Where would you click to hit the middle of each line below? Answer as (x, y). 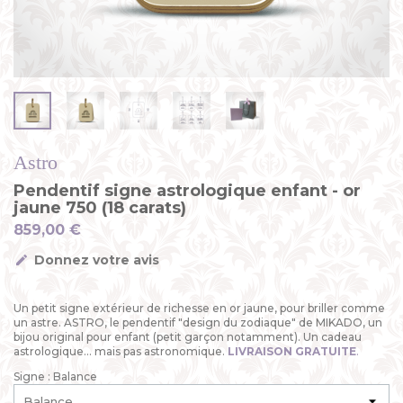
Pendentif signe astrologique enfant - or (187, 191)
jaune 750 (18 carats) (100, 208)
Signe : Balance (55, 376)
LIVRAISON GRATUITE (292, 351)
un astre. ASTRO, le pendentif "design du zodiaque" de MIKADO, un (198, 322)
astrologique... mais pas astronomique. (121, 351)
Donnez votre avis (95, 260)
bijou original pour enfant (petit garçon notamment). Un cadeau (188, 337)
